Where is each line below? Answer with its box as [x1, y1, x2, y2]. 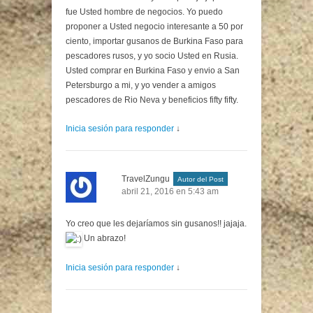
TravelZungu [122, 174, 170, 184]
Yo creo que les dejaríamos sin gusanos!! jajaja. [66, 219, 247, 229]
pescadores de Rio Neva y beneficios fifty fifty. [66, 95, 238, 105]
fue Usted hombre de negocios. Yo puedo [66, 7, 223, 17]
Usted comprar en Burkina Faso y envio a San [66, 66, 240, 76]
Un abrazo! [82, 233, 126, 244]
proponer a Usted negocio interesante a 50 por [66, 22, 243, 32]
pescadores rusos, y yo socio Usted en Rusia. [66, 51, 238, 61]
